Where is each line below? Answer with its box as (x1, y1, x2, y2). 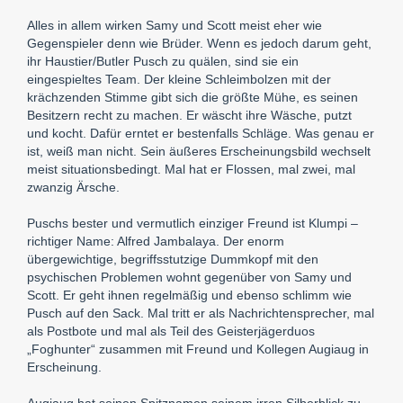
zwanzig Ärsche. (27, 179, 120, 194)
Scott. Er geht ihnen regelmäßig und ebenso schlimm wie (27, 287, 352, 302)
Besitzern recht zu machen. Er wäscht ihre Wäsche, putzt (27, 107, 352, 122)
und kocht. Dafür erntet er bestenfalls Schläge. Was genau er (27, 125, 374, 140)
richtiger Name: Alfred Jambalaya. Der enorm (27, 233, 284, 248)
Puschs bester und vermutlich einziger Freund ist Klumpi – (27, 215, 358, 230)
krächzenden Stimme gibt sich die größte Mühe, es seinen (27, 89, 358, 104)
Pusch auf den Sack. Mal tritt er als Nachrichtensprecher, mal (27, 305, 374, 320)
